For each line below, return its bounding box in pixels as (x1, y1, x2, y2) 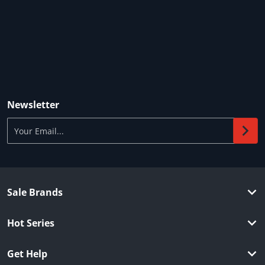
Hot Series (7, 216, 54, 230)
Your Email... (7, 117, 56, 129)
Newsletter (7, 98, 59, 112)
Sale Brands (7, 186, 63, 199)
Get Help (7, 247, 47, 261)
